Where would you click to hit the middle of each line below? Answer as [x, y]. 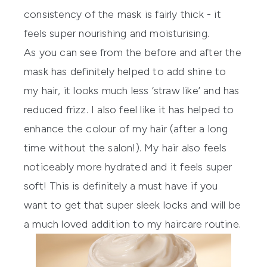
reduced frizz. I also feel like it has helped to [129, 110]
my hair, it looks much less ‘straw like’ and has [132, 91]
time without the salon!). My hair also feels [125, 148]
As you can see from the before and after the [133, 53]
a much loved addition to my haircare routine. [133, 224]
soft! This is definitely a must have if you [121, 186]
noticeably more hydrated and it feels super [128, 167]
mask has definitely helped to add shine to [125, 72]
